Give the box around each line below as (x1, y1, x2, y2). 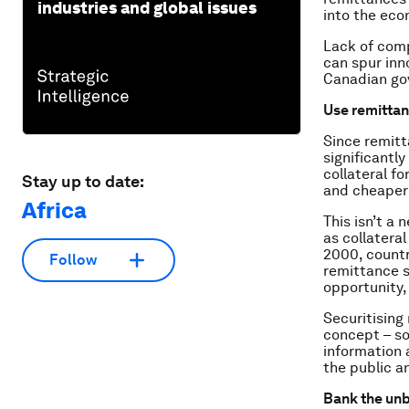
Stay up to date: (22, 171, 144, 191)
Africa (22, 196, 87, 224)
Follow (49, 251, 97, 269)
